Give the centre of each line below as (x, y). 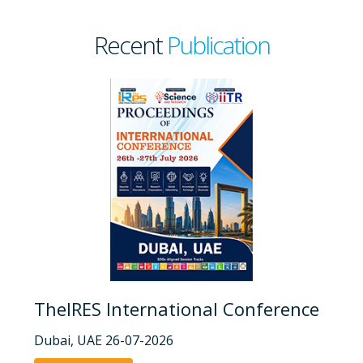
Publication (218, 45)
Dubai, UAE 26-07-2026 (104, 340)
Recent (130, 45)
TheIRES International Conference (177, 308)
